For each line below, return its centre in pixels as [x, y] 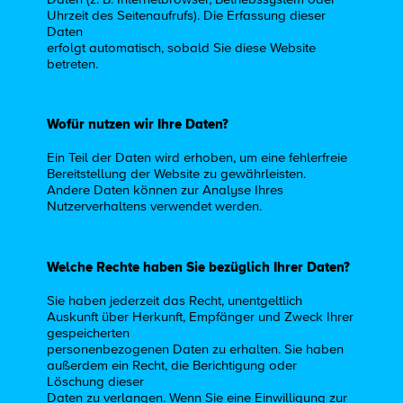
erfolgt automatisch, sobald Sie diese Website [182, 48]
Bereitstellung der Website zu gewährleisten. [177, 175]
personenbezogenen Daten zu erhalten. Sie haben [196, 349]
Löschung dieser [96, 381]
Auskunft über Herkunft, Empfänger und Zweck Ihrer [201, 317]
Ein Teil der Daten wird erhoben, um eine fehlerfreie [197, 158]
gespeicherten [89, 333]
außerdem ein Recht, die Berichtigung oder [172, 365]
